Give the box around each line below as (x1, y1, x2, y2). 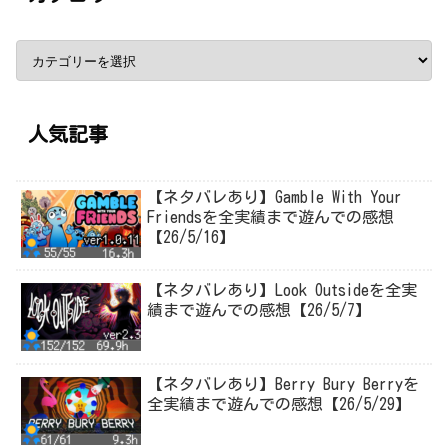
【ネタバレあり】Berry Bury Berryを (147, 375, 420, 392)
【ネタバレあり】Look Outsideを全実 (147, 282, 418, 299)
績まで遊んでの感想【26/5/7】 (147, 302, 372, 319)
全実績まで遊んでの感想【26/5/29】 (147, 395, 412, 412)
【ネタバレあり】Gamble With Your (147, 188, 403, 205)
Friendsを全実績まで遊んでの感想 (147, 208, 395, 225)
